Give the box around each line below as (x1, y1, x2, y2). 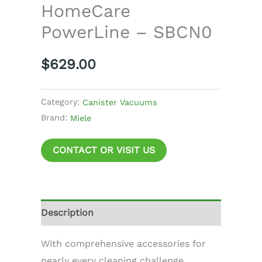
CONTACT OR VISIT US (53, 144, 155, 156)
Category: (41, 96, 82, 106)
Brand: (41, 112, 70, 122)
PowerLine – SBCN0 (41, 21, 212, 42)
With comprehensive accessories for (41, 237, 206, 249)
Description (41, 206, 94, 218)
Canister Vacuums (82, 97, 157, 107)
